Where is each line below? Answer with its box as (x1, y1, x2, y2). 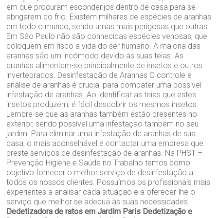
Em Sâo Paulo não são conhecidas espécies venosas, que (6, 32, 208, 41)
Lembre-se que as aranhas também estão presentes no (6, 109, 198, 119)
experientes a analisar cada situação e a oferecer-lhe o (6, 187, 196, 197)
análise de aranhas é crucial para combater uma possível (6, 80, 202, 90)
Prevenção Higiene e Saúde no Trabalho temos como (6, 158, 191, 168)
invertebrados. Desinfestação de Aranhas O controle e (6, 71, 192, 80)
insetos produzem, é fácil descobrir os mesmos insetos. (6, 100, 199, 109)
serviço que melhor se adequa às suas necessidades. (6, 197, 190, 207)
